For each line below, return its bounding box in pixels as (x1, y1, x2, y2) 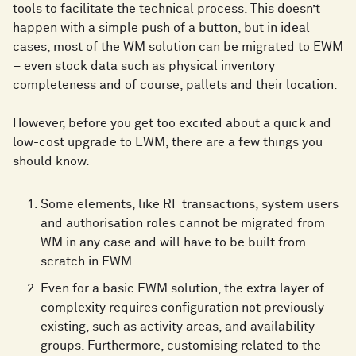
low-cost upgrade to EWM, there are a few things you (13, 136, 323, 149)
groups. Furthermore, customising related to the (41, 339, 321, 353)
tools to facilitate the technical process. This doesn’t (13, 2, 320, 16)
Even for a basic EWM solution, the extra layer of (41, 282, 324, 296)
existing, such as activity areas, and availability (41, 320, 315, 334)
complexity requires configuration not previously (41, 301, 324, 315)
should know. (13, 155, 90, 168)
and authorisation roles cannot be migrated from (41, 217, 325, 230)
